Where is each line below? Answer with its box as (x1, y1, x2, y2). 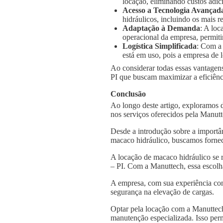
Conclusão (111, 89, 146, 98)
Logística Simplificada (122, 41, 197, 50)
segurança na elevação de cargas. (111, 187, 214, 196)
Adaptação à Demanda (122, 23, 200, 32)
